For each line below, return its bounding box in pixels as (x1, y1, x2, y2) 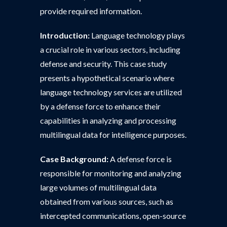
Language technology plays (90, 30, 185, 40)
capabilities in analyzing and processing (40, 116, 176, 125)
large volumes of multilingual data (40, 182, 157, 192)
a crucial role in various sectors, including (40, 45, 180, 54)
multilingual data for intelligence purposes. (40, 130, 186, 139)
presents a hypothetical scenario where (40, 73, 174, 83)
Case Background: (40, 154, 108, 164)
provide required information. (40, 6, 142, 16)
